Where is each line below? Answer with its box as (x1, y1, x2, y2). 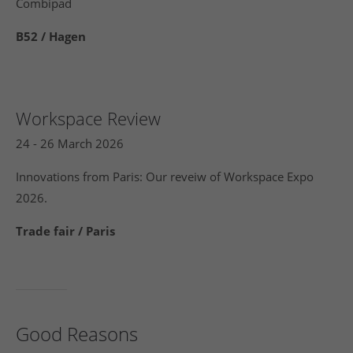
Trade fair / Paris (16, 223, 116, 239)
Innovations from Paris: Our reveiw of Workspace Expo (16, 169, 314, 184)
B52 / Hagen (16, 28, 87, 44)
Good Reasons (16, 321, 138, 347)
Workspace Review (16, 106, 162, 130)
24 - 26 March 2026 (16, 136, 124, 151)
